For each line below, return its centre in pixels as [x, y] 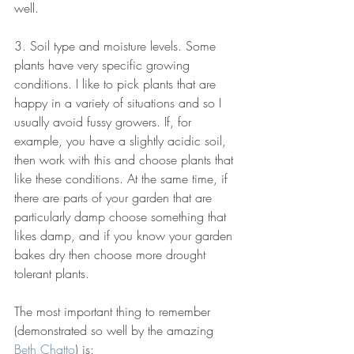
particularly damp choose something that [122, 217]
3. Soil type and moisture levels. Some [117, 46]
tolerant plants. [52, 274]
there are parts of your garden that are [115, 198]
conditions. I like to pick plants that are [117, 84]
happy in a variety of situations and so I [120, 103]
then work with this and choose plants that [126, 160]
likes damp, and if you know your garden [125, 236]
